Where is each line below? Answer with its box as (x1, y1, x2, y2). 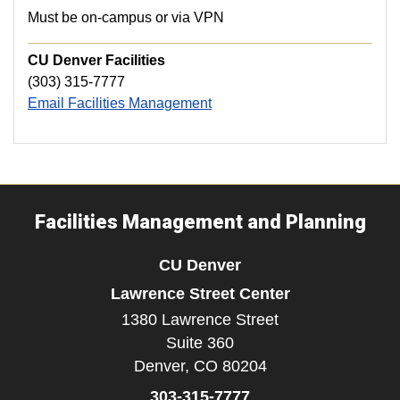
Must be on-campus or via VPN (28, 10, 224, 25)
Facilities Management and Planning (34, 211, 366, 233)
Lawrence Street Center (110, 284, 290, 303)
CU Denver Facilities (28, 53, 165, 68)
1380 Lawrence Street (121, 311, 279, 329)
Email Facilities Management (28, 96, 212, 111)
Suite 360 (166, 334, 234, 352)
